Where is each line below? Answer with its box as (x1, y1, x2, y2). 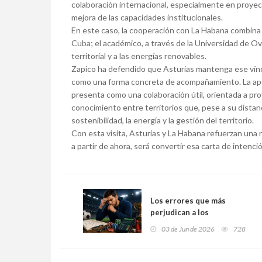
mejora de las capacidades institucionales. (71, 12, 223, 23)
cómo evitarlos (150, 231, 205, 241)
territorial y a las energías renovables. (71, 51, 206, 61)
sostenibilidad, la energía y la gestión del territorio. (71, 115, 254, 126)
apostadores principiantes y (150, 219, 254, 229)
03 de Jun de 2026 (161, 225, 215, 234)
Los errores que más (150, 196, 226, 206)
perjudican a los (150, 208, 209, 218)
